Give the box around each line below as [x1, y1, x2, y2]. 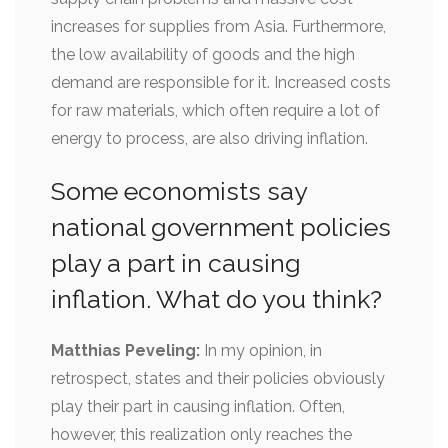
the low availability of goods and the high [51, 44, 355, 64]
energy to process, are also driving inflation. [51, 128, 368, 148]
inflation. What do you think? [51, 283, 382, 314]
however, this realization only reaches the [51, 424, 352, 444]
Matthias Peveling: [51, 340, 200, 360]
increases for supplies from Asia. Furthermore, [51, 16, 386, 36]
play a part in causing [51, 247, 301, 278]
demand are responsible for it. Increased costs [51, 72, 391, 92]
